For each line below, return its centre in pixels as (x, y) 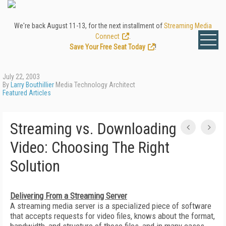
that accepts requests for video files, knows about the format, (112, 216)
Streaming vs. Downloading (93, 129)
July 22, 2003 (21, 77)
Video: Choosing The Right (90, 148)
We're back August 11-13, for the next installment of (89, 26)
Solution (35, 166)
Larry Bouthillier (32, 85)
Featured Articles (27, 93)
